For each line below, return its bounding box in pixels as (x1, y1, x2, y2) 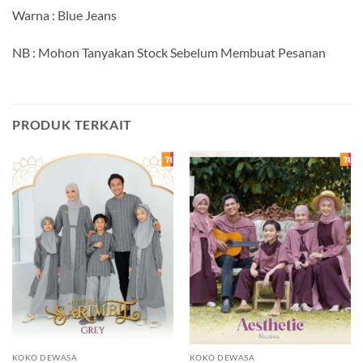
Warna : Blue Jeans (12, 7, 117, 23)
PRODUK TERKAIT (12, 116, 133, 132)
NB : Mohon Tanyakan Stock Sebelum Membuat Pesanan (12, 44, 326, 60)
